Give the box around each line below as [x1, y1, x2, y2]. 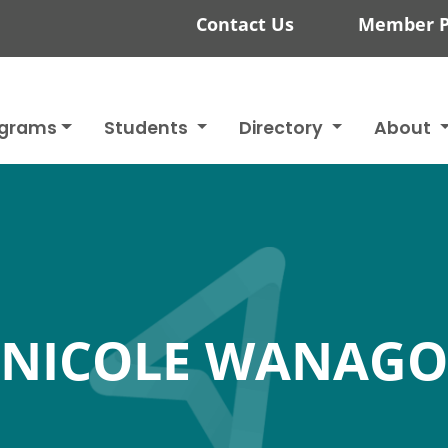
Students [104, 114, 193, 144]
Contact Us [196, 12, 294, 37]
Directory [239, 114, 328, 144]
